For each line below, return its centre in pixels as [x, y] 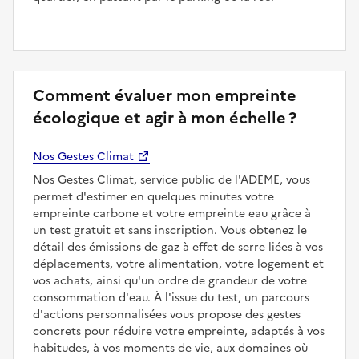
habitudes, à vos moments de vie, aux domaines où [170, 349]
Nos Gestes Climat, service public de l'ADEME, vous [171, 180]
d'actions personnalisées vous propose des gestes [167, 315]
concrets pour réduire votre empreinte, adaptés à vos [179, 332]
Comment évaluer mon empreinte [165, 96]
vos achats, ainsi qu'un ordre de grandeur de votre [170, 281]
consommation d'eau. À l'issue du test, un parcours [171, 298]
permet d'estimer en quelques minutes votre [153, 197]
